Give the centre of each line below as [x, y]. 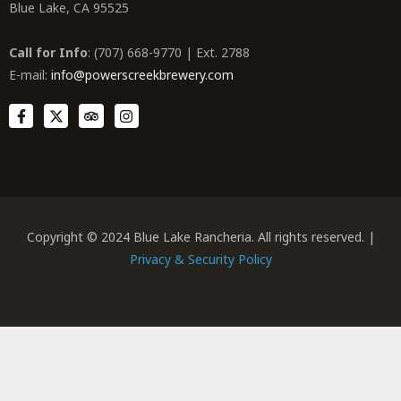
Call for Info [48, 52]
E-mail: [30, 75]
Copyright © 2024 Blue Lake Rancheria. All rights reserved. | [200, 236]
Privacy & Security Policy [200, 259]
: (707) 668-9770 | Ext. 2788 [169, 52]
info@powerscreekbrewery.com [142, 75]
